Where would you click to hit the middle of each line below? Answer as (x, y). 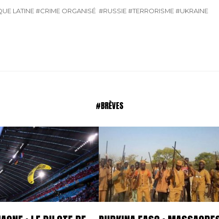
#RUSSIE (113, 11)
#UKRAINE (192, 11)
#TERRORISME (151, 11)
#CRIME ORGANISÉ (66, 11)
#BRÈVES (109, 105)
